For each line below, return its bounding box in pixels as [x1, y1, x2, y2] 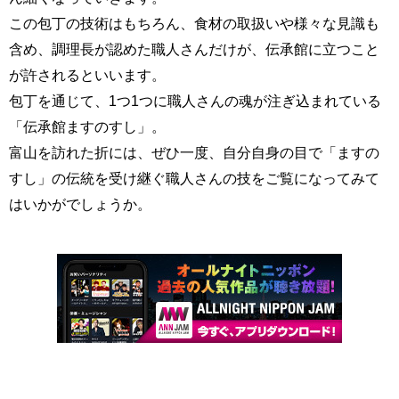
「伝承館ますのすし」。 [9, 118, 166, 135]
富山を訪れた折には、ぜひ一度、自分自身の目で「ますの [9, 144, 379, 161]
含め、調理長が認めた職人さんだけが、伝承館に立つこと [9, 41, 379, 58]
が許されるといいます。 [9, 67, 166, 84]
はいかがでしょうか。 [9, 196, 151, 213]
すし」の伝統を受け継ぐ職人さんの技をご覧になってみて [9, 170, 379, 187]
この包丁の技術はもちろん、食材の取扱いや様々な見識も [9, 15, 379, 32]
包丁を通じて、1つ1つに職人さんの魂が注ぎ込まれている [9, 93, 381, 110]
